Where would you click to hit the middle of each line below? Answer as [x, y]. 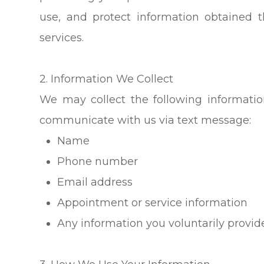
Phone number [98, 161]
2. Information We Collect [107, 79]
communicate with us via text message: [146, 120]
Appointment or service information [153, 202]
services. [62, 37]
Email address [95, 182]
